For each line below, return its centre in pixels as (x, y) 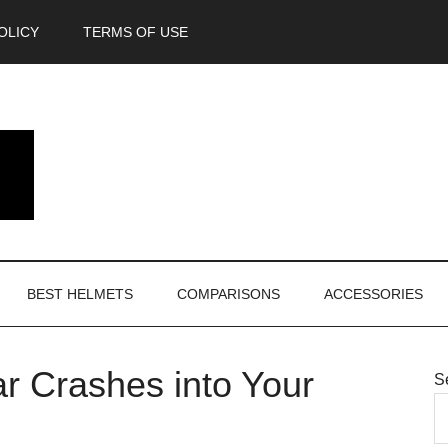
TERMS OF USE (135, 32)
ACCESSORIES (373, 294)
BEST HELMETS (80, 294)
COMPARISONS (228, 294)
